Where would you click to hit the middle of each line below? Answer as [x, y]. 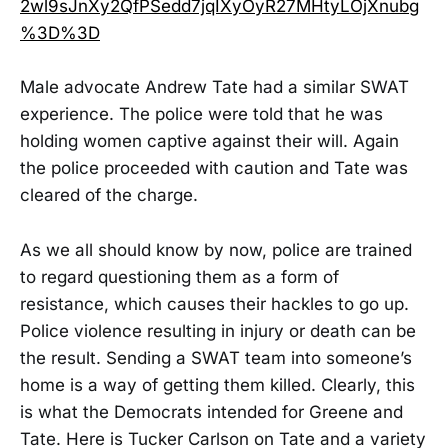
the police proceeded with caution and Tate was [214, 168]
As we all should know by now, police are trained [216, 249]
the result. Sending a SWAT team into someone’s [216, 357]
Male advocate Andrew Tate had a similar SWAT [214, 87]
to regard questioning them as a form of [179, 276]
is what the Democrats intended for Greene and [211, 411]
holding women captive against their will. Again [209, 141]
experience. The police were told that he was [201, 114]
